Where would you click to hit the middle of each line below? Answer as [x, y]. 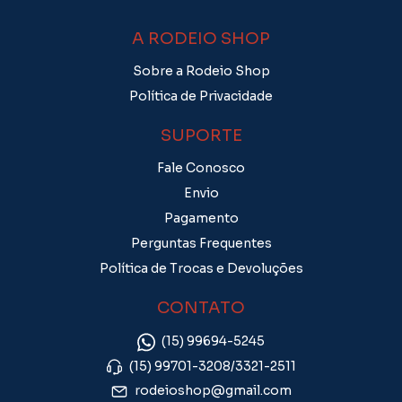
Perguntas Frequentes [201, 244]
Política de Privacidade [201, 96]
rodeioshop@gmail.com [213, 391]
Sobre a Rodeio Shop [201, 71]
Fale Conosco [201, 168]
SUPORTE [201, 136]
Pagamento [201, 218]
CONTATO [201, 308]
